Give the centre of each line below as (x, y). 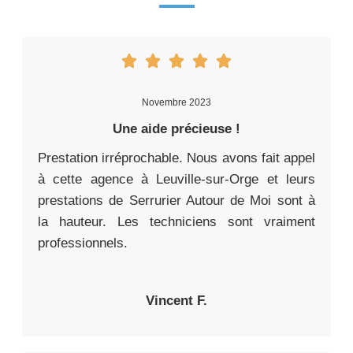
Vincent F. (176, 301)
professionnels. (83, 243)
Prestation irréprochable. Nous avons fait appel (176, 158)
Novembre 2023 (176, 103)
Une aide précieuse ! (176, 129)
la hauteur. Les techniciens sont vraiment (176, 222)
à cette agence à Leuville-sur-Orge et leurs (176, 180)
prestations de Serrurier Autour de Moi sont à (176, 201)
